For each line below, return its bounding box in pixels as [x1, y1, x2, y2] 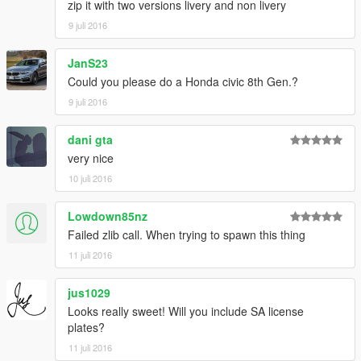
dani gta [68, 131, 113, 148]
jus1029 [68, 284, 110, 301]
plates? [68, 319, 105, 336]
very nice [68, 150, 114, 167]
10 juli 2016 [68, 172, 112, 185]
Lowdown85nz [68, 208, 147, 225]
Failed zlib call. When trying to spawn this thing [68, 226, 305, 243]
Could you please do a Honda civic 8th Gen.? [68, 73, 298, 90]
